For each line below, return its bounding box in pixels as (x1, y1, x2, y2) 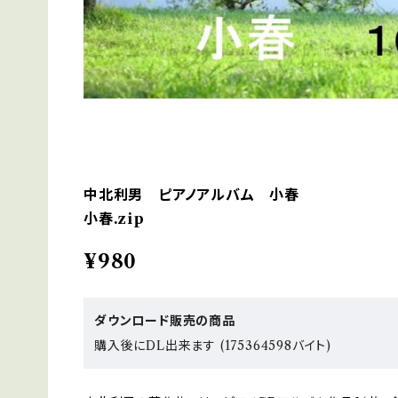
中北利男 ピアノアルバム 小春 (84, 186, 299, 204)
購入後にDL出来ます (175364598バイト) (94, 338, 331, 354)
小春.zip (84, 210, 145, 228)
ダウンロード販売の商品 (94, 313, 235, 330)
